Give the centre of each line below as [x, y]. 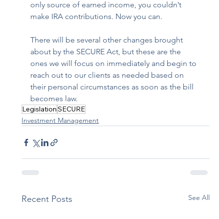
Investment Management [60, 120]
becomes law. [54, 99]
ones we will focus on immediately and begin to [115, 64]
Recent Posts [47, 199]
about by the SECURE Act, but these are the [107, 52]
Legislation [40, 109]
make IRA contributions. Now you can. [97, 17]
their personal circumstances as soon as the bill [113, 87]
